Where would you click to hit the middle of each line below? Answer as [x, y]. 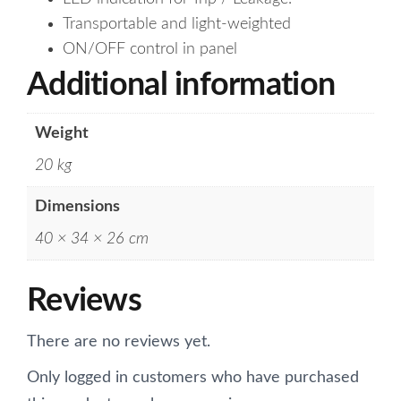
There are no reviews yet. [119, 342]
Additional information [181, 85]
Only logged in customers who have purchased [193, 378]
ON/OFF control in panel [150, 50]
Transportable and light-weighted [177, 25]
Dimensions [77, 207]
